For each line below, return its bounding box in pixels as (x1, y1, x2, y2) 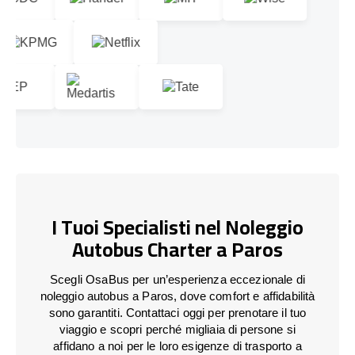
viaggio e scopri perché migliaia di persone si (59, 322, 296, 336)
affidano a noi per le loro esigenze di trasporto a (53, 338, 302, 353)
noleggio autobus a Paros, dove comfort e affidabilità (40, 288, 315, 303)
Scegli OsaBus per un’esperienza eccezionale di (50, 272, 305, 286)
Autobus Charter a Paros (72, 231, 283, 269)
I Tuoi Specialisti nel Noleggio (52, 208, 303, 246)
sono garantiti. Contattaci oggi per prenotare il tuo (48, 305, 307, 319)
